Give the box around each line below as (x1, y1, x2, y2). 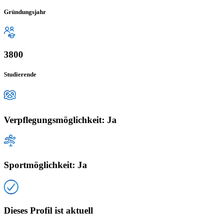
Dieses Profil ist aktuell (4, 205, 93, 216)
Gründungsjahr (4, 8, 46, 16)
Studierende (4, 71, 36, 78)
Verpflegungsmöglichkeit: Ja (4, 114, 117, 125)
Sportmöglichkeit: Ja (4, 160, 87, 170)
